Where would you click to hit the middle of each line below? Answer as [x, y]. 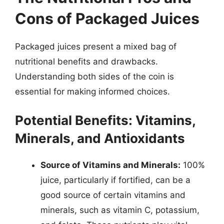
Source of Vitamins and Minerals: [110, 165]
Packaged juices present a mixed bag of [96, 46]
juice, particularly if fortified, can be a [115, 180]
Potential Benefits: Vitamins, [105, 120]
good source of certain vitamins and [113, 195]
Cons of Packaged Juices [107, 18]
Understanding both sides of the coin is [94, 76]
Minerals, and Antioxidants [100, 138]
